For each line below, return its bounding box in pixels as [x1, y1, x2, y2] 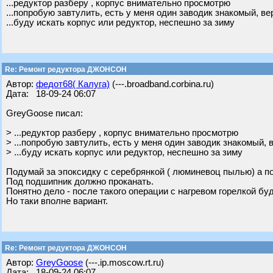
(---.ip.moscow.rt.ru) [83, 258, 164, 268]
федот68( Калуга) [36, 79, 110, 89]
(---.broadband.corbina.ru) [110, 79, 214, 89]
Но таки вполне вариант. [6, 196, 108, 206]
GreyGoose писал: [6, 108, 83, 118]
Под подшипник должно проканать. [6, 177, 154, 186]
